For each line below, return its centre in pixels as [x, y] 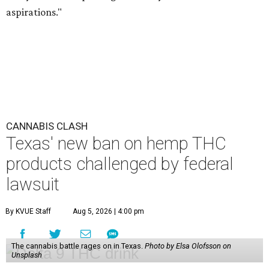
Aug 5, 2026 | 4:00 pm [108, 212]
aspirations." [34, 12]
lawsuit [33, 185]
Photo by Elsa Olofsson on [188, 246]
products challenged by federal [120, 164]
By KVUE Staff [28, 212]
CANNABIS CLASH [47, 126]
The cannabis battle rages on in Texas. [78, 246]
